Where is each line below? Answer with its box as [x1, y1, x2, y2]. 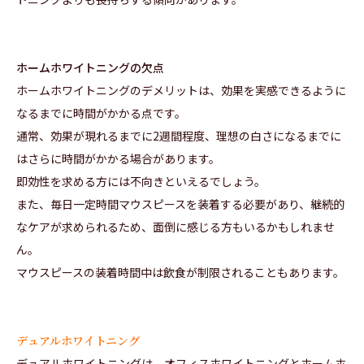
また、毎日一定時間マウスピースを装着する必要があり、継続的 [16, 196, 344, 213]
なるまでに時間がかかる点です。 [16, 105, 186, 122]
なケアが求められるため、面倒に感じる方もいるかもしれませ [16, 219, 335, 236]
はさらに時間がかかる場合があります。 [16, 150, 220, 167]
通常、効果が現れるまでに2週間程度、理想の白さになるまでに [16, 128, 341, 145]
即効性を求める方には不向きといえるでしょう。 [16, 173, 266, 190]
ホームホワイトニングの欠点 [16, 59, 164, 76]
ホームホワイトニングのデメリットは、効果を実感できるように [16, 82, 346, 99]
